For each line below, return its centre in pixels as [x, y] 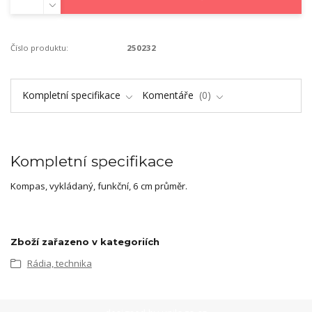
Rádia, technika [59, 264]
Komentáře [169, 95]
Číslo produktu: [39, 48]
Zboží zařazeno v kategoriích [85, 242]
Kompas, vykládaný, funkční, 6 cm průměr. [99, 186]
